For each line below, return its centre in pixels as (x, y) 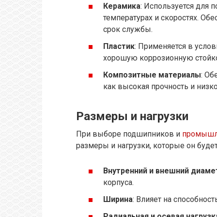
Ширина (118, 199)
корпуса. (118, 182)
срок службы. (128, 29)
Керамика (122, 6)
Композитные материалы (152, 75)
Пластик (119, 46)
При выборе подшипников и (129, 134)
